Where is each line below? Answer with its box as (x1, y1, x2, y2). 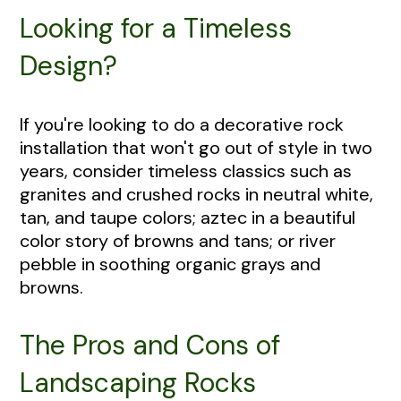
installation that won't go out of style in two (20, 135, 372, 159)
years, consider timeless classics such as (20, 158, 352, 183)
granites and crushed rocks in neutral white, (20, 182, 373, 206)
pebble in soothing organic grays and (20, 252, 320, 276)
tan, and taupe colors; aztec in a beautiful (20, 205, 355, 229)
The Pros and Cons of (20, 327, 280, 363)
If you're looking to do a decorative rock (20, 112, 344, 136)
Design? (20, 47, 117, 83)
